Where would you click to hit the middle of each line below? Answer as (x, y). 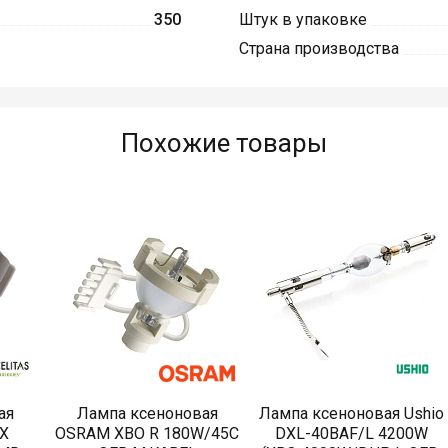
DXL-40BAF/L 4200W (351, 434)
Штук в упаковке (303, 20)
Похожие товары (224, 143)
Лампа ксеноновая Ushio (351, 414)
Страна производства (319, 49)
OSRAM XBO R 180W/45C (147, 434)
